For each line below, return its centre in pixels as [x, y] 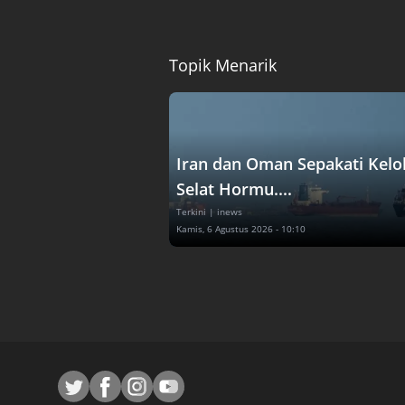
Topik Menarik [223, 65]
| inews [226, 211]
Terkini [191, 211]
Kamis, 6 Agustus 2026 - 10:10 [241, 228]
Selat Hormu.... [234, 188]
